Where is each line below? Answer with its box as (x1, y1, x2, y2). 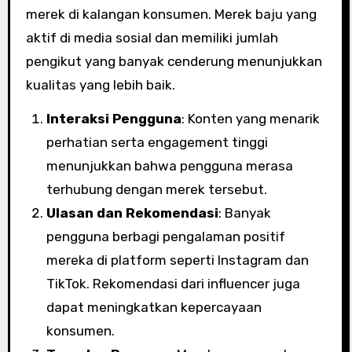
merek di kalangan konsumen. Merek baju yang (25, 6, 317, 22)
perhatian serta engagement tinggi (46, 134, 268, 150)
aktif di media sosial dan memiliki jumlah (25, 30, 278, 46)
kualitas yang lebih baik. (25, 77, 175, 93)
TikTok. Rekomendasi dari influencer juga (46, 276, 300, 291)
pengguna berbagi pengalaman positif (46, 229, 285, 244)
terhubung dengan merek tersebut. (46, 181, 267, 197)
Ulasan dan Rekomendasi (46, 205, 218, 221)
